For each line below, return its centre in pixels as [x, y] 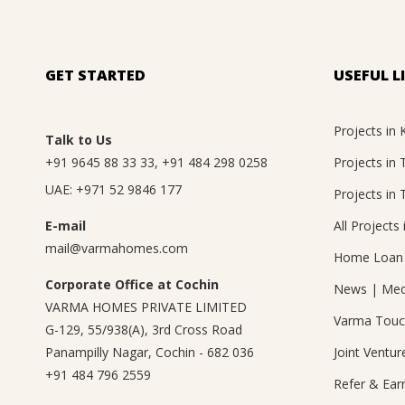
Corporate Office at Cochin [132, 284]
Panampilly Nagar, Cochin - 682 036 [150, 352]
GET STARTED [95, 75]
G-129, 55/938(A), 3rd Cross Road [144, 329]
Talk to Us [79, 139]
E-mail [66, 225]
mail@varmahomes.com [117, 248]
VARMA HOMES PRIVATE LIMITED [146, 306]
